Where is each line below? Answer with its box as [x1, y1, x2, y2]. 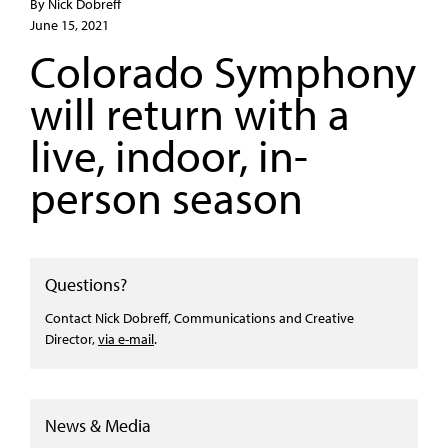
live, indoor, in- [30, 126, 308, 185]
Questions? [45, 273, 127, 297]
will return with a [30, 84, 350, 143]
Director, [45, 330, 98, 348]
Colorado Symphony [30, 42, 416, 101]
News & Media [45, 414, 151, 438]
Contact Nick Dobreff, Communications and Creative [45, 309, 354, 327]
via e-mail [98, 330, 154, 348]
